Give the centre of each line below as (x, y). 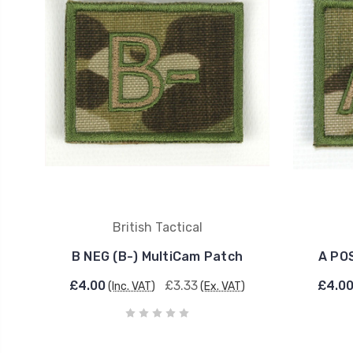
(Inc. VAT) (132, 286)
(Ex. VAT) (223, 286)
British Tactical (157, 227)
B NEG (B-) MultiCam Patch (157, 256)
